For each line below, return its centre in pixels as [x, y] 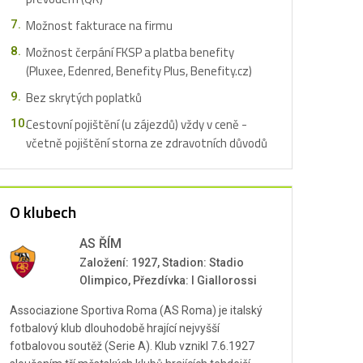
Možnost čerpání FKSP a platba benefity [130, 52]
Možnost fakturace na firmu [99, 26]
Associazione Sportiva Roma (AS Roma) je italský [136, 310]
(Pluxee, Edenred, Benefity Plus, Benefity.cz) [139, 71]
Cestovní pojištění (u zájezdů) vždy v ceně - [137, 124]
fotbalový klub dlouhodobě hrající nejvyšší [115, 328]
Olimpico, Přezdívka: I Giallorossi [168, 280]
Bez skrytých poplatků [84, 98]
